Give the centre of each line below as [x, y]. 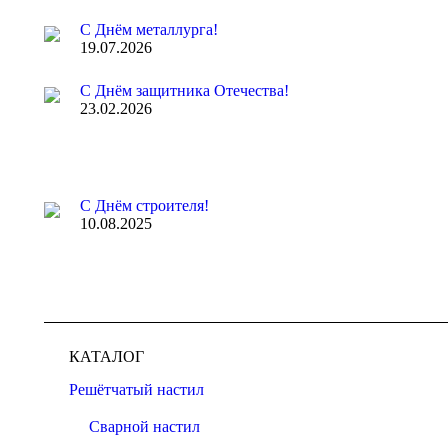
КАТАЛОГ [106, 356]
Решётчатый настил [136, 389]
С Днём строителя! [144, 205]
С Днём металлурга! [149, 29]
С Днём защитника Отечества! [184, 90]
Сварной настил [144, 426]
